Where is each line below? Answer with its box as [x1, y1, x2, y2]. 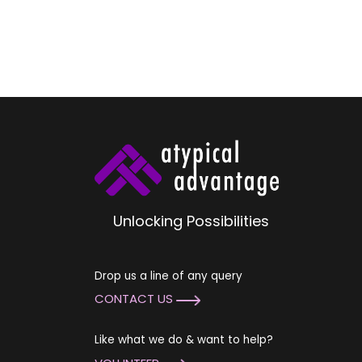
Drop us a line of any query [95, 267, 242, 284]
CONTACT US [95, 290, 176, 308]
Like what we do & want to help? [95, 332, 273, 348]
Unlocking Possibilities [112, 210, 269, 231]
